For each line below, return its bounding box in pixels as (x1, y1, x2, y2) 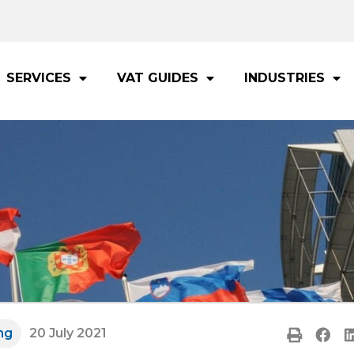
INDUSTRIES (243, 70, 325, 86)
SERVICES (6, 70, 72, 86)
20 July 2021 (29, 325, 107, 341)
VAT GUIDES (116, 70, 198, 86)
